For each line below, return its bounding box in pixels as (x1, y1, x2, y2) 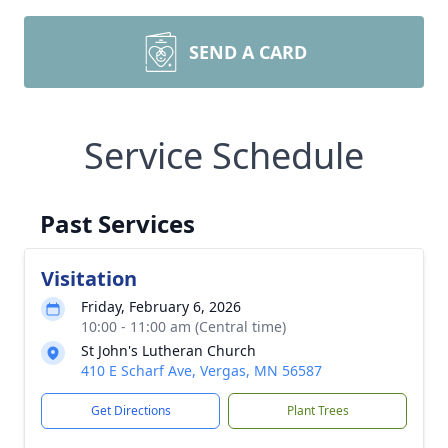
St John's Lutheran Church (81, 341, 256, 360)
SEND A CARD (189, 40, 307, 64)
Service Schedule (84, 131, 364, 180)
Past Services (40, 207, 195, 240)
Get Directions (90, 402, 171, 419)
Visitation (41, 265, 137, 292)
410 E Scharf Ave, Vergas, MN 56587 (81, 361, 322, 380)
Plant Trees (286, 402, 349, 419)
